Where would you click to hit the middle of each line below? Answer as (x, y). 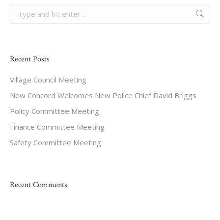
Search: (22, 10)
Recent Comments (39, 185)
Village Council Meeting (48, 80)
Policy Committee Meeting (55, 111)
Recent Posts (30, 59)
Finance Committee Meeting (57, 127)
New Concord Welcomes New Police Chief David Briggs (103, 95)
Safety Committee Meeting (55, 142)
